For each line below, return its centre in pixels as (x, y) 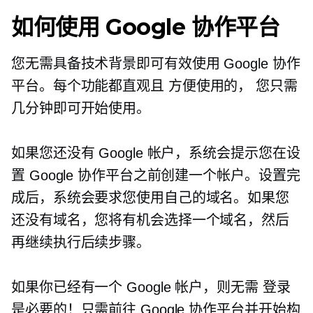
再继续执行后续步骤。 (81, 242)
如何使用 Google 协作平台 (146, 27)
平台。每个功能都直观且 (90, 86)
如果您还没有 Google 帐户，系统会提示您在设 (156, 153)
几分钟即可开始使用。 (81, 108)
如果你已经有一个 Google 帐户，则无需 (137, 287)
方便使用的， (210, 86)
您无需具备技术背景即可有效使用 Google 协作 (156, 64)
